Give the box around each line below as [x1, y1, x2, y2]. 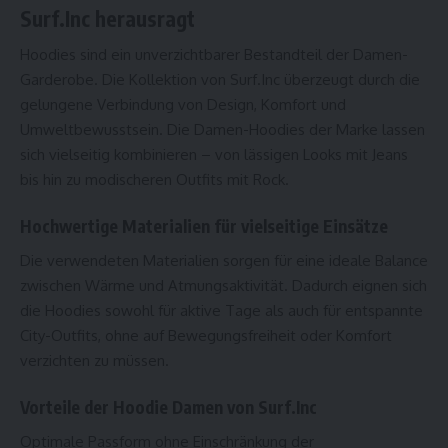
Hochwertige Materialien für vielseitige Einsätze [20, 214, 388, 237]
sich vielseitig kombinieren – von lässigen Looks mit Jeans [20, 145, 408, 165]
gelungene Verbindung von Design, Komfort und [20, 95, 346, 115]
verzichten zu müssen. [20, 351, 169, 371]
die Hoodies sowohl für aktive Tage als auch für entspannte [20, 301, 423, 321]
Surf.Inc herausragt [20, 4, 195, 32]
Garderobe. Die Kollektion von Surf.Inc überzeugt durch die [20, 70, 420, 90]
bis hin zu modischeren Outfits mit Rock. [20, 170, 289, 190]
